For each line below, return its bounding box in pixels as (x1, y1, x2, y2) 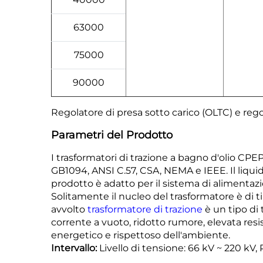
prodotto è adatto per (51, 177, 156, 189)
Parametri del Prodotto (51, 128, 173, 141)
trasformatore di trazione (87, 203, 205, 215)
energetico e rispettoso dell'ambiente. (51, 229, 230, 241)
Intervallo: (51, 242, 99, 254)
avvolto (51, 203, 87, 215)
